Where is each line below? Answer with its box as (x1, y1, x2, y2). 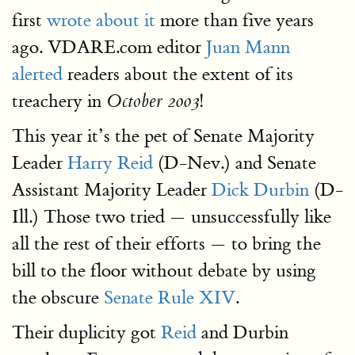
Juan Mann (206, 36, 290, 59)
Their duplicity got (12, 321, 161, 344)
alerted (12, 63, 63, 86)
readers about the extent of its (63, 63, 293, 86)
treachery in (12, 90, 106, 113)
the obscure (12, 286, 104, 309)
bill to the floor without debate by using (12, 259, 316, 282)
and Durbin (197, 321, 288, 344)
